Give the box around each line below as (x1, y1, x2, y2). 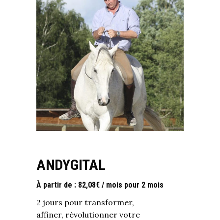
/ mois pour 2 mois (102, 180, 164, 190)
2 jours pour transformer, (36, 197, 134, 207)
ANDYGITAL (36, 156, 106, 173)
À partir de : (36, 180, 78, 190)
